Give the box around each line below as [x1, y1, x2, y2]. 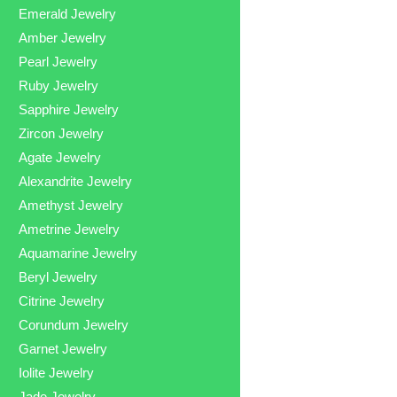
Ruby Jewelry [19, 77, 99, 93]
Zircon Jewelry [19, 125, 105, 141]
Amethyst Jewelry [19, 197, 124, 213]
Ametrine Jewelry [19, 221, 121, 237]
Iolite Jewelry [19, 364, 95, 380]
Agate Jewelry [19, 149, 102, 165]
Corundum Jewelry [19, 316, 129, 332]
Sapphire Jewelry [19, 101, 120, 117]
